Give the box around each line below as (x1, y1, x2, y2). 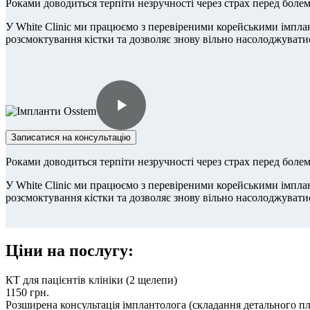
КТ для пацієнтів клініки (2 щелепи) (6, 273, 177, 286)
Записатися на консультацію (11, 131, 131, 143)
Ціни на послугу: (6, 241, 134, 259)
